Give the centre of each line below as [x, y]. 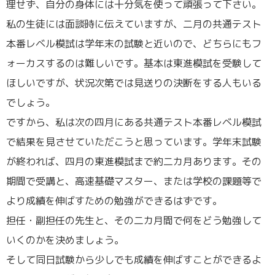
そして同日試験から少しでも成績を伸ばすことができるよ [134, 259]
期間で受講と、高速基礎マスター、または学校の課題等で [134, 181]
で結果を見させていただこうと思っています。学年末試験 [134, 141]
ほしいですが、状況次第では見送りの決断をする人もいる [134, 83]
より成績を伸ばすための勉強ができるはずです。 [114, 200]
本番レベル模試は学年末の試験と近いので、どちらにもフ [134, 43]
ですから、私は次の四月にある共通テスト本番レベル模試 [134, 122]
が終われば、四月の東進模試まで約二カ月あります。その [134, 161]
